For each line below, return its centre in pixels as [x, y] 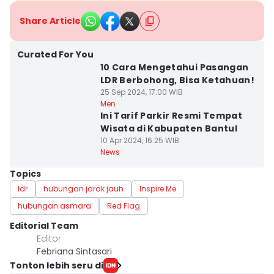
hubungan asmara [54, 206]
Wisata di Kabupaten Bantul [168, 128]
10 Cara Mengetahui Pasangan [174, 67]
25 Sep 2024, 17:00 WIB [141, 92]
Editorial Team [44, 226]
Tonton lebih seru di [57, 265]
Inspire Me [158, 189]
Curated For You [55, 54]
